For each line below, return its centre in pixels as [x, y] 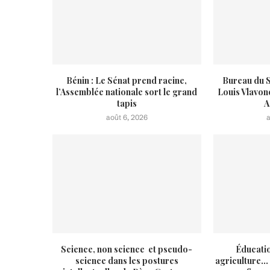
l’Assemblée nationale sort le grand [127, 92]
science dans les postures [127, 261]
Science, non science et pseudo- [127, 250]
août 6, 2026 [127, 117]
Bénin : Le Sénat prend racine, [127, 80]
